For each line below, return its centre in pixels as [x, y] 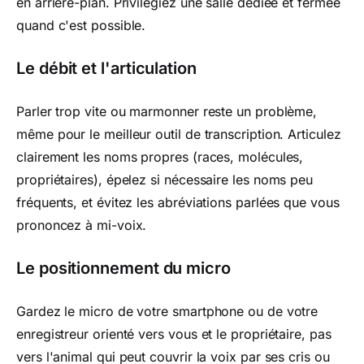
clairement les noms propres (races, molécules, [160, 157]
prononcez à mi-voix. [82, 225]
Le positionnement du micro [123, 268]
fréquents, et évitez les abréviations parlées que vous [178, 202]
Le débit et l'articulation [106, 68]
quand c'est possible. [81, 25]
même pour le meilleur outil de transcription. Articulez [179, 134]
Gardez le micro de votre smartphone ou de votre [167, 311]
